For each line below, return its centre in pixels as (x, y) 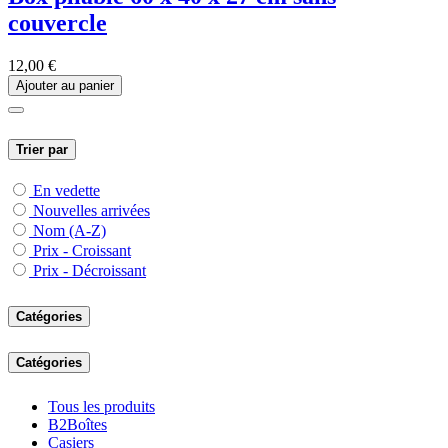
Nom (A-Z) (69, 231)
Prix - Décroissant (89, 271)
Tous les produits (101, 407)
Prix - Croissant (82, 251)
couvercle (57, 22)
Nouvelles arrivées (91, 211)
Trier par (42, 150)
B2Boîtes (77, 425)
